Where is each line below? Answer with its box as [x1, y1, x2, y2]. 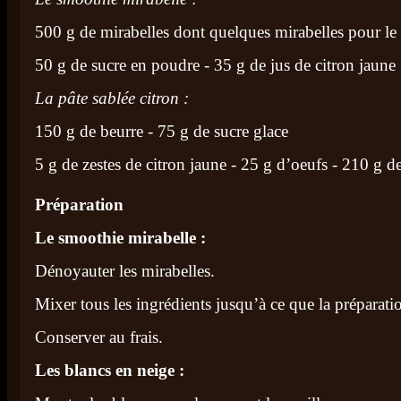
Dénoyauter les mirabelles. [35, 261, 215, 280]
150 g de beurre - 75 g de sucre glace [35, 122, 288, 141]
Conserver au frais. [35, 328, 163, 346]
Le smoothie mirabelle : [35, 228, 206, 247]
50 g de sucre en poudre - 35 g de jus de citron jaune [35, 55, 396, 74]
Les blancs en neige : [35, 361, 184, 380]
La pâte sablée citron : [35, 89, 189, 107]
